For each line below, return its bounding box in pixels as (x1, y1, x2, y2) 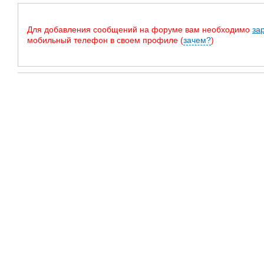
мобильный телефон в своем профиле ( (27, 35, 183, 45)
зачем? (183, 35, 211, 45)
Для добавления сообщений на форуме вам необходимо (27, 25, 252, 34)
